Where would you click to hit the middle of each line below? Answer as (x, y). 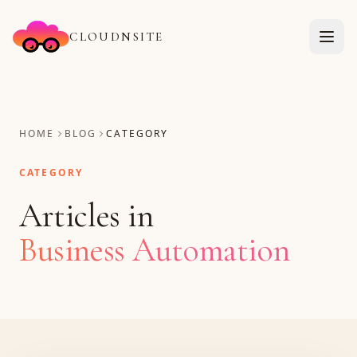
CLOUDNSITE (117, 36)
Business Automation (155, 250)
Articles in (86, 216)
